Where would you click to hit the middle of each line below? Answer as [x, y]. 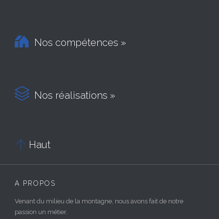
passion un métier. [41, 212]
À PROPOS [35, 184]
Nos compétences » [78, 43]
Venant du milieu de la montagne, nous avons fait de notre [99, 201]
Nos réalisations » [72, 96]
